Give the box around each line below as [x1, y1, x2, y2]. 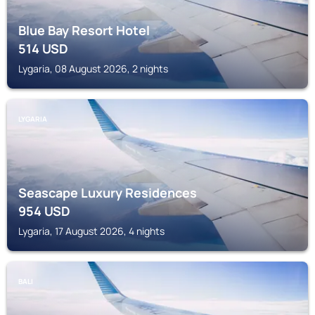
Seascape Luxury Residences [18, 184, 197, 201]
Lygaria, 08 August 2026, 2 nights [18, 62, 168, 75]
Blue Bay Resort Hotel [18, 22, 150, 39]
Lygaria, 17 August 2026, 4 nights [18, 224, 165, 238]
